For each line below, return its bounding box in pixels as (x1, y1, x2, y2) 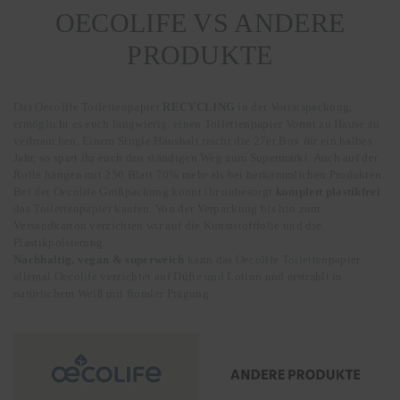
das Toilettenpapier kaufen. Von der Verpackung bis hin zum (13, 201, 321, 215)
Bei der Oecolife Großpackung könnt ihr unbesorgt (13, 184, 276, 198)
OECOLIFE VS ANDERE (54, 7, 346, 37)
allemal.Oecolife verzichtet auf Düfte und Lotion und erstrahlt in (13, 269, 343, 283)
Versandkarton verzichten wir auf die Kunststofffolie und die (13, 218, 322, 232)
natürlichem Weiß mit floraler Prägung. (13, 286, 215, 300)
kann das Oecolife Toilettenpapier (184, 252, 361, 266)
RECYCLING (162, 99, 238, 113)
